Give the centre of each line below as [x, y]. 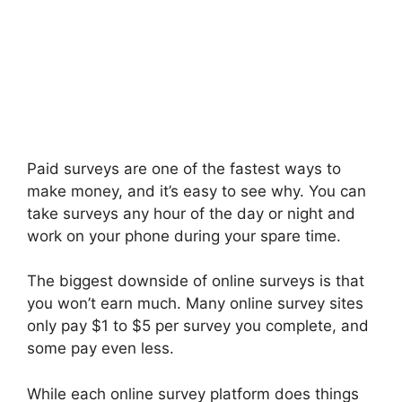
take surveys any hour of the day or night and [191, 213]
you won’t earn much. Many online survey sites [195, 304]
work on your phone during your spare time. [184, 236]
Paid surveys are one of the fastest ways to [184, 168]
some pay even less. [100, 349]
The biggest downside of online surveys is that [196, 281]
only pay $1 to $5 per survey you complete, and [198, 326]
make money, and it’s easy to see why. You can [197, 191]
